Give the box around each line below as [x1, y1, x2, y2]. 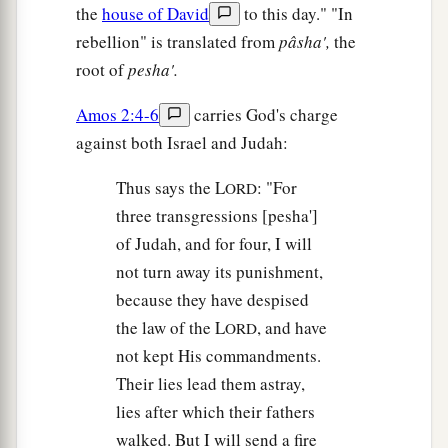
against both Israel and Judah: [76, 131, 288, 155]
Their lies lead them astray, [116, 372, 305, 396]
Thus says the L [116, 176, 225, 200]
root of [76, 58, 128, 82]
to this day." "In [240, 2, 353, 26]
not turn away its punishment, [116, 260, 323, 284]
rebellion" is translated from [76, 30, 279, 54]
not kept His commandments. [116, 344, 321, 368]
